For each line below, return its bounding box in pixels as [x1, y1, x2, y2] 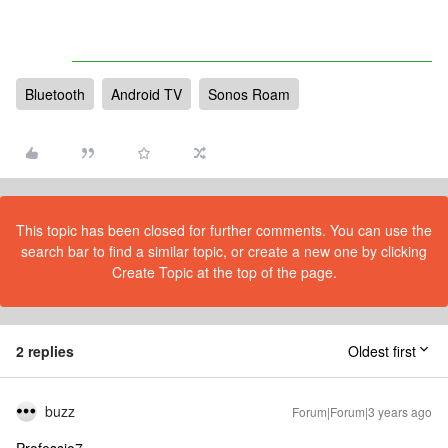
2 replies [16, 341, 74, 361]
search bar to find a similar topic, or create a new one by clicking [21, 241, 427, 261]
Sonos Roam [208, 84, 290, 104]
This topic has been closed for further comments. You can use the [16, 220, 432, 240]
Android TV [111, 84, 182, 104]
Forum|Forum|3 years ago [292, 403, 432, 420]
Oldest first [348, 341, 416, 361]
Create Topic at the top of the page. [111, 262, 337, 282]
